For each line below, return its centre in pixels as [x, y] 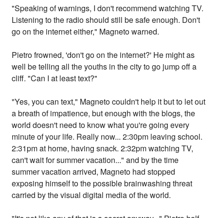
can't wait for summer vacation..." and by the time [95, 160]
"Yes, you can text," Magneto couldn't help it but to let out [109, 102]
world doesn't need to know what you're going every [101, 125]
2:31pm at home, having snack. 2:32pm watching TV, [103, 148]
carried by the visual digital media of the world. [91, 195]
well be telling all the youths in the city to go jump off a [104, 67]
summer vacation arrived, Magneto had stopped [94, 172]
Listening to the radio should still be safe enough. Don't [106, 20]
